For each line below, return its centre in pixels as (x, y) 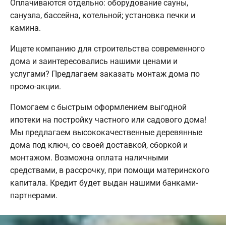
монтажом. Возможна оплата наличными (89, 158)
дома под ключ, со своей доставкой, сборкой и (99, 145)
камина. (25, 28)
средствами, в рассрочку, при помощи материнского (110, 171)
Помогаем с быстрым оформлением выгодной (98, 107)
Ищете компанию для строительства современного (107, 49)
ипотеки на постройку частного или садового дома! (108, 120)
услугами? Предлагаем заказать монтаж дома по (105, 74)
